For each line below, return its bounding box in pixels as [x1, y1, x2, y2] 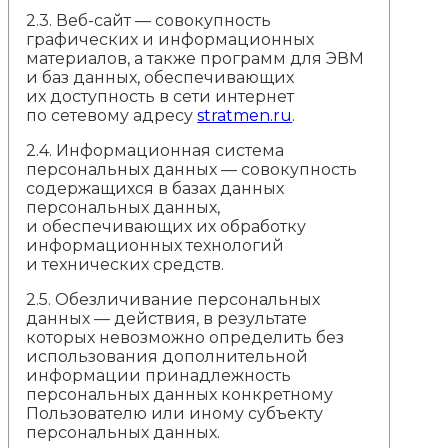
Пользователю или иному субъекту [26, 403, 324, 423]
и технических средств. [26, 254, 225, 274]
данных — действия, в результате [26, 308, 308, 328]
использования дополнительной [26, 346, 309, 366]
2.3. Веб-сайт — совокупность [26, 10, 272, 30]
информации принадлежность [26, 365, 292, 385]
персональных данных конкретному [26, 384, 334, 404]
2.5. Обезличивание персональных [26, 289, 321, 309]
